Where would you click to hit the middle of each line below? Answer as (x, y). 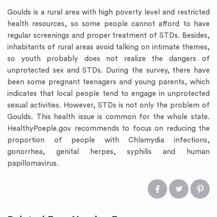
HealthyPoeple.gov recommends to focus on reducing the (108, 129)
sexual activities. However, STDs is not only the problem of (108, 105)
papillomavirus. (33, 163)
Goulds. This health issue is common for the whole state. (108, 117)
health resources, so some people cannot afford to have (108, 24)
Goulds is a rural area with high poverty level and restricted (108, 12)
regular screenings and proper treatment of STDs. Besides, (108, 36)
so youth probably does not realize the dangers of (108, 59)
